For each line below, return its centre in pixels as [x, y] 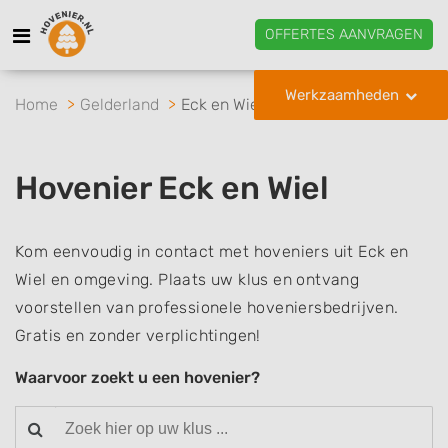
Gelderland [119, 104]
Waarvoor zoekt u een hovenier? [137, 377]
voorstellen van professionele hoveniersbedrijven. [207, 307]
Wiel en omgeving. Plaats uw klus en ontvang [187, 279]
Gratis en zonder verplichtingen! [138, 335]
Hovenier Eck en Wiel [172, 188]
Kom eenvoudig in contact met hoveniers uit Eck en [212, 251]
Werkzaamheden [342, 95]
